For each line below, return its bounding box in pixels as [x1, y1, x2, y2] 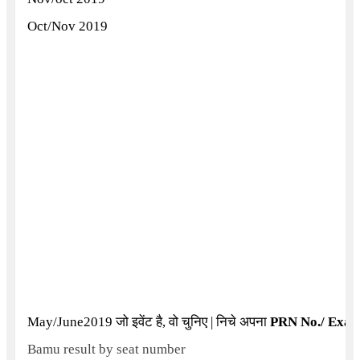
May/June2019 [27, 314, 116, 329]
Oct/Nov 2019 [27, 18, 108, 34]
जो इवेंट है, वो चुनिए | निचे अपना [115, 314, 270, 329]
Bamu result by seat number [27, 342, 186, 357]
